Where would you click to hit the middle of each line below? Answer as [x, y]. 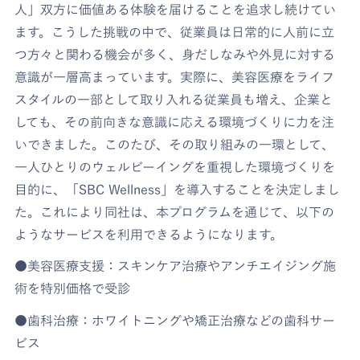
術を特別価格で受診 [73, 289]
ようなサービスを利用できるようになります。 [149, 234]
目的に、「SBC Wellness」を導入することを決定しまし [178, 189]
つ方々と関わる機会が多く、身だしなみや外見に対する [175, 54]
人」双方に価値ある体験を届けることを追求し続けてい [176, 9]
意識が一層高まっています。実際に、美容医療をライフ [175, 77]
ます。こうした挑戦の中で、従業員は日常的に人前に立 [175, 32]
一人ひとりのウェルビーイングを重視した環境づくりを [175, 167]
